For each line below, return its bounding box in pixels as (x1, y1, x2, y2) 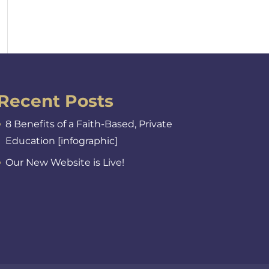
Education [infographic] (5, 135, 118, 147)
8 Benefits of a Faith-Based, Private (5, 118, 172, 130)
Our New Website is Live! (5, 157, 124, 168)
